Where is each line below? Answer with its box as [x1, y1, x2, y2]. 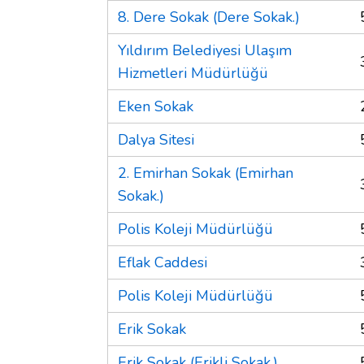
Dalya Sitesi [118, 129, 194, 149]
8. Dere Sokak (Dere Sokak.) [118, 6, 300, 27]
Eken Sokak [118, 96, 193, 116]
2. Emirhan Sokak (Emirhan [118, 162, 293, 183]
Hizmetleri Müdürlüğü [118, 63, 268, 83]
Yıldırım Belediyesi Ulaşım [118, 40, 292, 60]
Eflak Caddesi [118, 252, 207, 272]
